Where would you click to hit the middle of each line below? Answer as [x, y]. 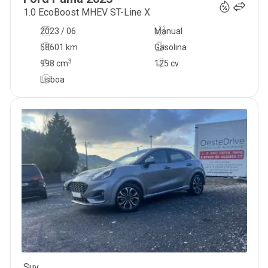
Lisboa [52, 80]
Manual [168, 31]
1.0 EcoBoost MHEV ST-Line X [86, 12]
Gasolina [170, 47]
